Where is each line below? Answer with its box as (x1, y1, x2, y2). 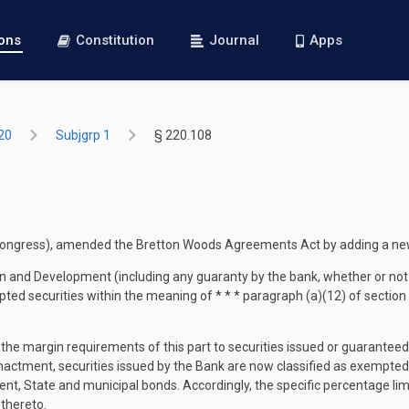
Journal (209, 32, 260, 48)
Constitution (76, 32, 155, 48)
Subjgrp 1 (56, 128, 110, 142)
